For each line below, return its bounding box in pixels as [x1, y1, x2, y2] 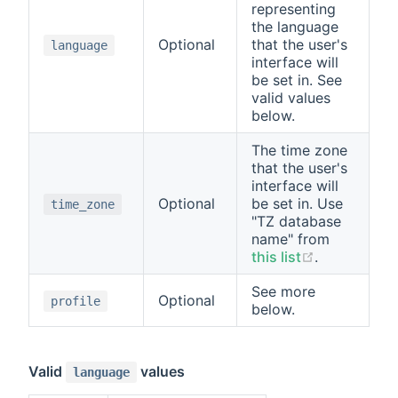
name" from [251, 229, 330, 248]
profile [51, 293, 100, 308]
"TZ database [251, 211, 341, 230]
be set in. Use [251, 194, 343, 212]
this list [251, 247, 301, 266]
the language [251, 17, 338, 36]
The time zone [251, 140, 347, 159]
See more [251, 282, 315, 300]
